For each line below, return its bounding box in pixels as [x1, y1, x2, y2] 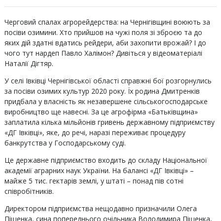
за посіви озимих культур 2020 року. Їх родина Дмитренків [4, 86, 200, 96]
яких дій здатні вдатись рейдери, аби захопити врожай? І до [4, 38, 206, 47]
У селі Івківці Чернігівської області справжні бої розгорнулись [4, 76, 212, 85]
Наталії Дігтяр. [4, 59, 53, 68]
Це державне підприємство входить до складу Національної [4, 155, 207, 165]
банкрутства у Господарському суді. [4, 138, 126, 147]
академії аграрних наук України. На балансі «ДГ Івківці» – [4, 166, 194, 175]
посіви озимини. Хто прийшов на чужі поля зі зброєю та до [4, 28, 202, 37]
